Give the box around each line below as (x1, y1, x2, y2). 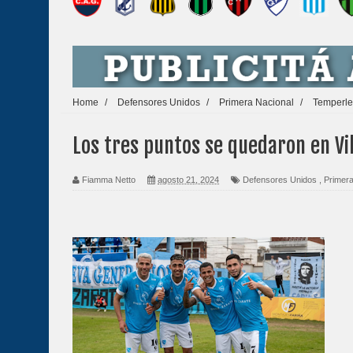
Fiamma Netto (82, 175, 136, 185)
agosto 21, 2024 (158, 175, 219, 185)
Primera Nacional (219, 96, 294, 107)
